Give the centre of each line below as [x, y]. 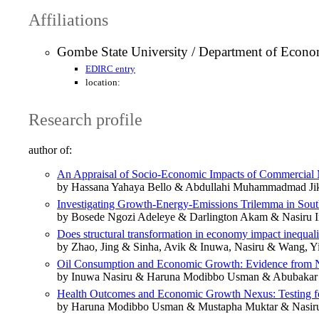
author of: [50, 150]
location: [103, 83]
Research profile [85, 120]
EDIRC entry [110, 69]
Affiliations [68, 20]
